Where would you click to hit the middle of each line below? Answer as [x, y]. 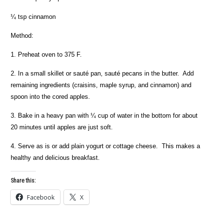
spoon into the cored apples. [51, 97]
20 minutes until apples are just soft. [62, 127]
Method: [22, 36]
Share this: [23, 181]
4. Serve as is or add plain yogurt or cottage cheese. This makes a [106, 146]
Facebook [41, 197]
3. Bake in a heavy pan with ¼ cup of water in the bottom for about [104, 116]
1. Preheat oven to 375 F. [46, 54]
